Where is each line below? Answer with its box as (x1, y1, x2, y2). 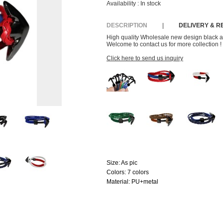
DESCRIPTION (107, 22, 147, 29)
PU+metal (131, 178, 158, 185)
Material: (107, 178, 131, 185)
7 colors (127, 169, 149, 176)
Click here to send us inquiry (107, 55, 183, 62)
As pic (121, 159, 137, 166)
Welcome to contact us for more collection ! (107, 41, 222, 48)
